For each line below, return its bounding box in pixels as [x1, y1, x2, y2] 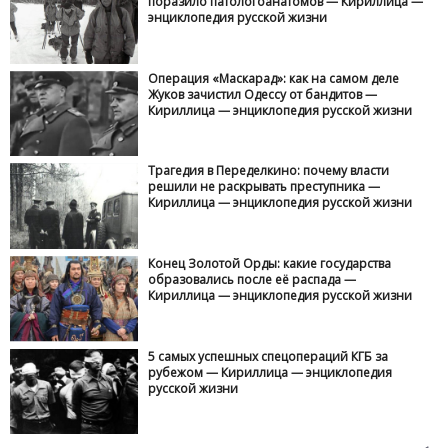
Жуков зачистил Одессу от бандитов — [148, 85, 378, 103]
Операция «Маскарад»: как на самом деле [148, 69, 400, 87]
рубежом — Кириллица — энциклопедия [148, 363, 393, 381]
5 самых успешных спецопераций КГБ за [148, 347, 389, 365]
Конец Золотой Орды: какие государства [148, 254, 392, 272]
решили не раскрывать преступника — [148, 178, 381, 196]
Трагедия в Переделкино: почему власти [148, 162, 390, 180]
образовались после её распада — [148, 270, 357, 288]
